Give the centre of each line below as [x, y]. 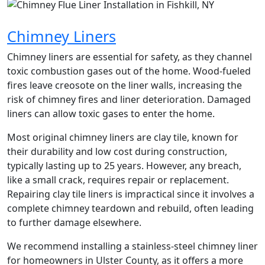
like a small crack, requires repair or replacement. [118, 180]
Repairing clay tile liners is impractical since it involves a [131, 194]
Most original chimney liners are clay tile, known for [123, 137]
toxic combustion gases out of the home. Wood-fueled [129, 71]
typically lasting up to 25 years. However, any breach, [124, 165]
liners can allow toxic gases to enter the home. [111, 113]
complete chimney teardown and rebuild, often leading [130, 208]
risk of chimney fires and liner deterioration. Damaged [129, 99]
